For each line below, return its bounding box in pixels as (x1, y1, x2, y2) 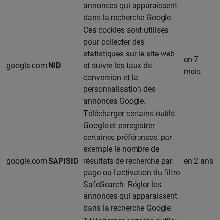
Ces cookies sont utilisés (83, 25, 168, 35)
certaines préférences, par (83, 132, 172, 142)
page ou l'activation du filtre (83, 167, 180, 178)
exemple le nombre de (83, 143, 159, 154)
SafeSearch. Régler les (83, 179, 161, 190)
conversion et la (83, 72, 138, 82)
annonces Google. (83, 95, 146, 106)
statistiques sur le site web (83, 48, 175, 59)
